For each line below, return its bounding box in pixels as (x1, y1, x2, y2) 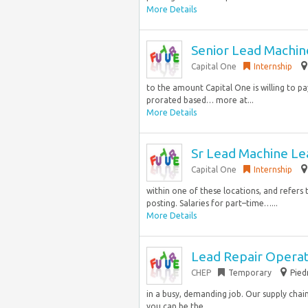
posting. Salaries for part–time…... (146, 199, 278, 208)
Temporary (228, 268, 272, 277)
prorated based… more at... (146, 96, 254, 104)
